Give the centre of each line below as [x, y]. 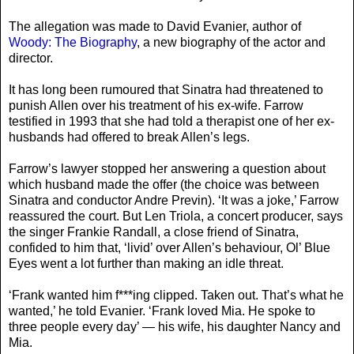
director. [31, 58]
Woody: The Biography [73, 42]
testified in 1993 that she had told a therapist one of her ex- [171, 121]
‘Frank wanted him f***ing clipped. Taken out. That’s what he [176, 295]
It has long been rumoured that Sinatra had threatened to [166, 89]
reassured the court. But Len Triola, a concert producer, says [176, 216]
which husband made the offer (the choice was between [164, 184]
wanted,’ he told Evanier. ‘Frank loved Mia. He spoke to [162, 311]
